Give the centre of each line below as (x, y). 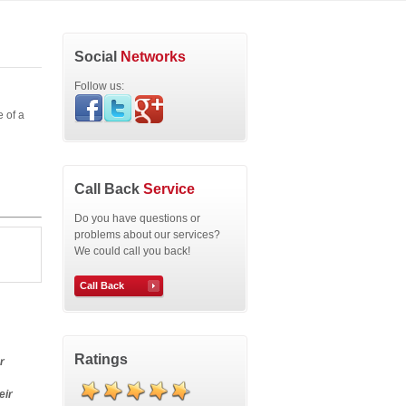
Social (97, 56)
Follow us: (99, 86)
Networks (153, 56)
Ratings (101, 359)
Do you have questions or (137, 218)
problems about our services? (147, 235)
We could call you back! (132, 251)
